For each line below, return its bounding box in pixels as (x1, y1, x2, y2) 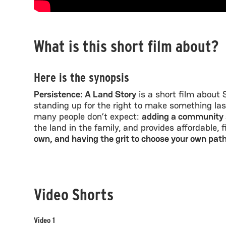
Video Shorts (34, 185, 114, 203)
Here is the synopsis (34, 70, 130, 84)
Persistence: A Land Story (34, 88, 137, 100)
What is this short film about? (34, 37, 219, 55)
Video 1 (34, 215, 55, 224)
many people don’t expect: (34, 110, 142, 122)
